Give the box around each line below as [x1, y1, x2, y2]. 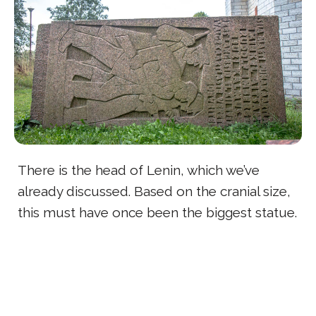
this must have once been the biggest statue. [18, 204, 297, 220]
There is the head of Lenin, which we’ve [18, 162, 260, 178]
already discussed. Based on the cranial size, [18, 183, 291, 199]
